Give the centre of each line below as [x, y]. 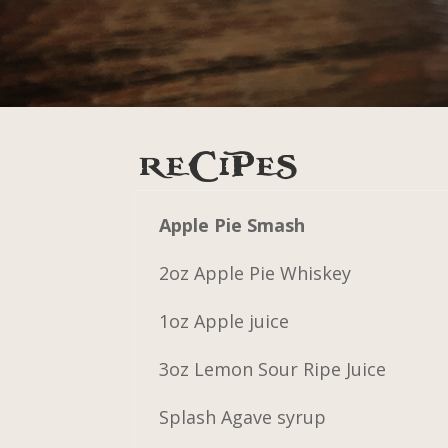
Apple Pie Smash [232, 224]
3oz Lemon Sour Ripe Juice [273, 368]
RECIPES [215, 166]
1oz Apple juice [224, 320]
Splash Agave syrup [243, 416]
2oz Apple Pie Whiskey [255, 272]
